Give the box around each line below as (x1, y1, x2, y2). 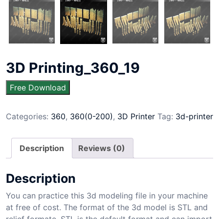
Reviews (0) (78, 143, 125, 153)
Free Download (10, 83, 66, 92)
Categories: (6, 111, 51, 121)
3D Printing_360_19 (6, 59, 140, 76)
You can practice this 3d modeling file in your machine (6, 190, 208, 200)
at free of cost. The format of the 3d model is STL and (6, 202, 208, 212)
